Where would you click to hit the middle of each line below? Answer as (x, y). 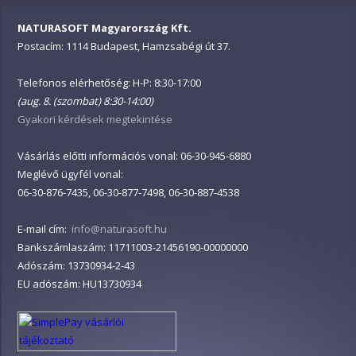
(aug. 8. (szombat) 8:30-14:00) (85, 101)
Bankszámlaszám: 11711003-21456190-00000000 (133, 247)
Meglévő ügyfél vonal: (70, 174)
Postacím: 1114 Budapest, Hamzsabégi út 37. (124, 46)
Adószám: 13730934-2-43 (76, 265)
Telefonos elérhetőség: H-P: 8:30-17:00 (109, 83)
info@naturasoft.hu (119, 229)
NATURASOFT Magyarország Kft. (104, 28)
